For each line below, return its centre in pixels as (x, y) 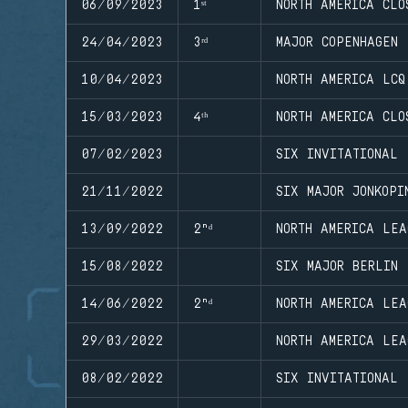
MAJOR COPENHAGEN (337, 42)
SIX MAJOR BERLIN (337, 266)
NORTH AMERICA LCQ (341, 80)
